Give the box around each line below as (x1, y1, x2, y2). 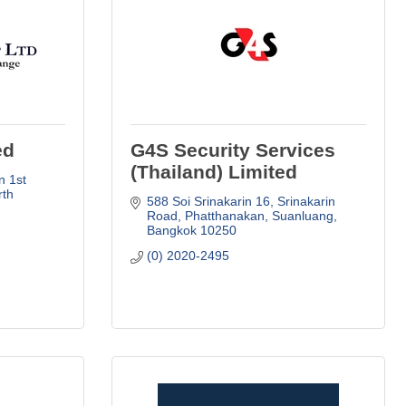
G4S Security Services (130, 139, 335, 160)
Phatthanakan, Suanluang (184, 208, 333, 223)
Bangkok (146, 222, 197, 237)
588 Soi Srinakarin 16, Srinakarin (146, 193, 335, 208)
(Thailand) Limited (130, 160, 297, 182)
